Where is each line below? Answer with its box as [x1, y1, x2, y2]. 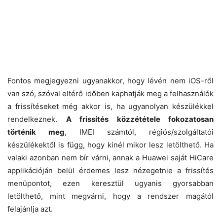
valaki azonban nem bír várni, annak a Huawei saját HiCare [7, 152, 214, 162]
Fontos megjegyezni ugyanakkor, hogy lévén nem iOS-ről [7, 75, 214, 85]
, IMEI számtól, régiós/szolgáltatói [65, 127, 214, 137]
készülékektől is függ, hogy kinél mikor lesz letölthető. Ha [7, 140, 214, 149]
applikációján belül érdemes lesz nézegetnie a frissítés [7, 165, 214, 175]
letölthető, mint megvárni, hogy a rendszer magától [7, 191, 214, 201]
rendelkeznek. [7, 114, 66, 124]
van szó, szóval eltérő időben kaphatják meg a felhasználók [7, 88, 214, 98]
